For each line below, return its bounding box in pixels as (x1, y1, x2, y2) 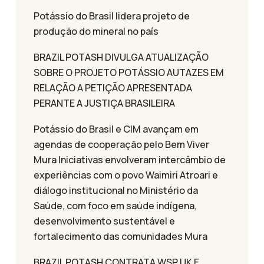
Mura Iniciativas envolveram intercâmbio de (34, 153, 226, 167)
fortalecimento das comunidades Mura (34, 230, 207, 243)
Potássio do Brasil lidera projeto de (34, 9, 190, 23)
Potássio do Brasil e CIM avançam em (34, 123, 199, 136)
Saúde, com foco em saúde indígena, (34, 199, 197, 213)
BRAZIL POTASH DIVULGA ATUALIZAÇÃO (34, 51, 209, 64)
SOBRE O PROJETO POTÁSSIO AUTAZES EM (34, 66, 224, 80)
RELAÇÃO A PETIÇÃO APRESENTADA (34, 81, 192, 95)
